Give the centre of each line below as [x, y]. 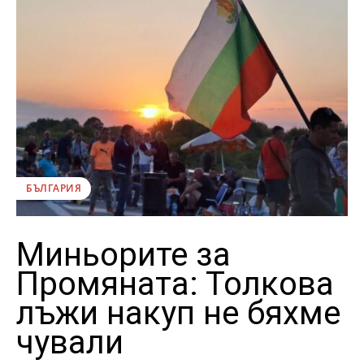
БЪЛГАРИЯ [54, 188]
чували [70, 342]
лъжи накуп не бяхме [178, 313]
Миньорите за [123, 254]
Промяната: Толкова [175, 284]
